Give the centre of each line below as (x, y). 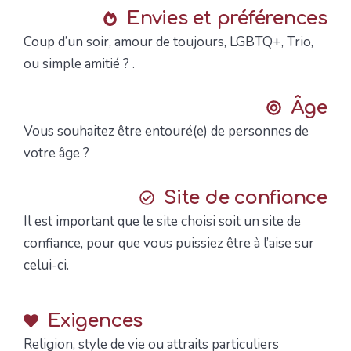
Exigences (96, 320)
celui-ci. (46, 265)
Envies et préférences (227, 18)
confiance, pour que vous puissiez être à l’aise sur (169, 243)
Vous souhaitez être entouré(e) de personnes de (166, 132)
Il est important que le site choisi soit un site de (162, 221)
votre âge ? (60, 154)
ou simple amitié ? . (79, 63)
